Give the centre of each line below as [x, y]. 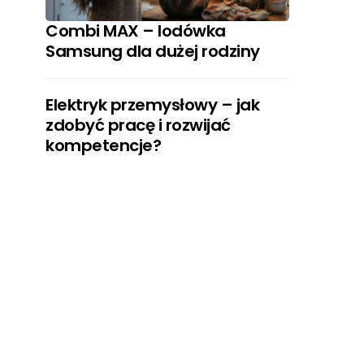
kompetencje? [103, 145]
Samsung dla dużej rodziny [153, 51]
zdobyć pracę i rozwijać [138, 125]
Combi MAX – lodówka [136, 31]
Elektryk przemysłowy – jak [152, 105]
